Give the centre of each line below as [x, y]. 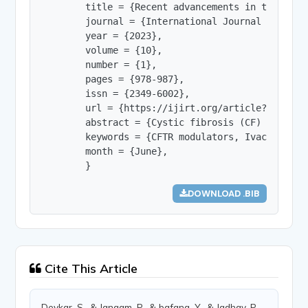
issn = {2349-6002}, [116, 93]
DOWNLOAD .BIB [223, 193]
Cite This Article [90, 268]
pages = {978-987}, [113, 79]
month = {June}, [105, 151]
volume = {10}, [102, 50]
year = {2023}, [102, 35]
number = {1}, [99, 64]
